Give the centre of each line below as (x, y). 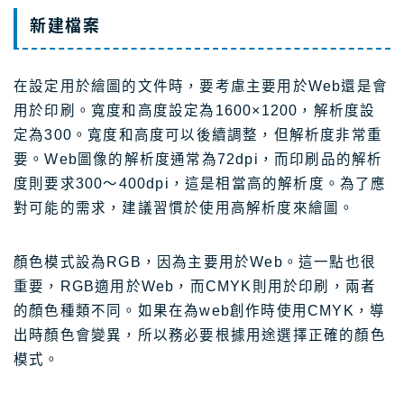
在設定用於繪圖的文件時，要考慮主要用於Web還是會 (201, 87)
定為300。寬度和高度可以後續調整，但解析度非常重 (198, 135)
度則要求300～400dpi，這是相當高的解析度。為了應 (200, 184)
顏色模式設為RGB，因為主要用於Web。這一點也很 (195, 262)
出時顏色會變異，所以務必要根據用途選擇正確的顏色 (200, 335)
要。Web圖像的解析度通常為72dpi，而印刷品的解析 (198, 160)
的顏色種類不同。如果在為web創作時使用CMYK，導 (200, 311)
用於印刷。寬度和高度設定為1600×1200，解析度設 (195, 111)
